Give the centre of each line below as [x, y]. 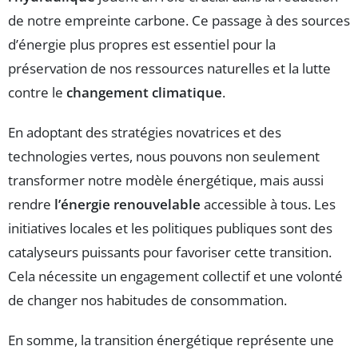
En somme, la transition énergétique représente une [171, 340]
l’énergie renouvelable [127, 205]
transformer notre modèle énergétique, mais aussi [166, 181]
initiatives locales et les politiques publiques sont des [170, 229]
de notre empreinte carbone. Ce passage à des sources [179, 21]
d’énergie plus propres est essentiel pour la [142, 45]
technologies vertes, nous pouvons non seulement [164, 157]
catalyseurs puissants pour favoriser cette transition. [170, 253]
